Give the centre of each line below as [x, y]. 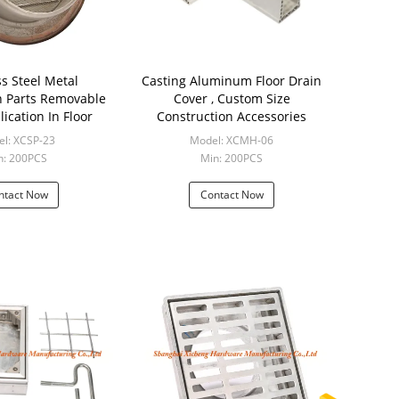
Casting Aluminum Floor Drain [232, 81]
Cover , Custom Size [232, 98]
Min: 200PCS [232, 158]
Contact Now [232, 195]
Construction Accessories [232, 116]
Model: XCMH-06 [232, 140]
